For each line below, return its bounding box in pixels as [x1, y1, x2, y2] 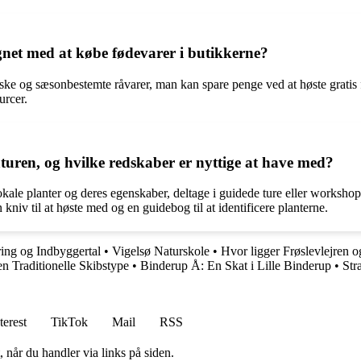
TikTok [51, 315, 88, 330]
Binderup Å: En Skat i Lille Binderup [140, 259, 331, 273]
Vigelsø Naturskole [112, 244, 210, 259]
